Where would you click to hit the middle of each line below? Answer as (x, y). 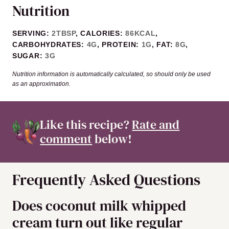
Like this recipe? (89, 125)
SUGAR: (29, 56)
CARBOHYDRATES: (50, 45)
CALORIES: (103, 33)
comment (66, 139)
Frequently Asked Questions (106, 180)
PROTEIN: (122, 45)
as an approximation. (41, 84)
